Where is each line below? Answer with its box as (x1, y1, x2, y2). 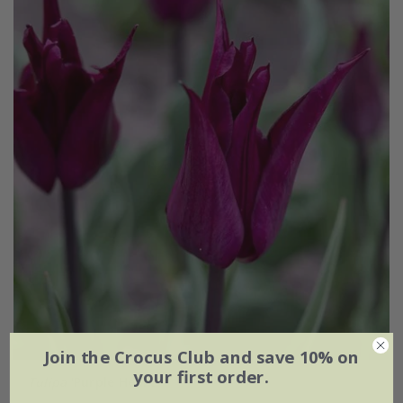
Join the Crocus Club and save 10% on (43, 345, 360, 369)
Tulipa (27, 372, 67, 390)
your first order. (133, 365, 270, 389)
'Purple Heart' (67, 372, 159, 390)
